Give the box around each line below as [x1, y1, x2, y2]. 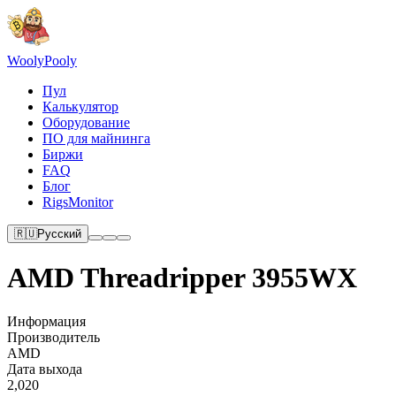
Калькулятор [42, 99, 118, 114]
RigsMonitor [42, 194, 113, 209]
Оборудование [42, 115, 130, 130]
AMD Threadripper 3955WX [7, 262, 357, 294]
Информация [7, 313, 86, 329]
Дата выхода [7, 361, 82, 377]
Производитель [7, 329, 100, 345]
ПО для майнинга [42, 131, 150, 146]
